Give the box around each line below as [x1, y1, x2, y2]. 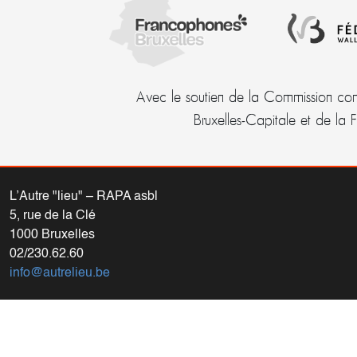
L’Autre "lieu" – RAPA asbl [10, 190, 158, 203]
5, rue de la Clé [10, 209, 96, 222]
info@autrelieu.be [10, 266, 110, 280]
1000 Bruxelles [10, 228, 95, 241]
